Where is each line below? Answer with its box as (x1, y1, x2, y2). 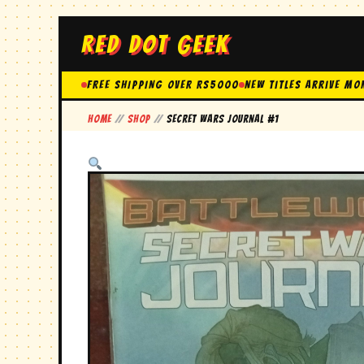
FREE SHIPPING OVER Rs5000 (87, 79, 239, 91)
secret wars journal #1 (163, 114, 279, 124)
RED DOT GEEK (81, 31, 230, 57)
